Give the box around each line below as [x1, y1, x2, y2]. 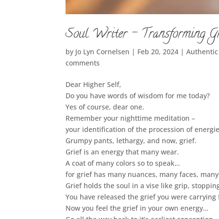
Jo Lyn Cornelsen [75, 47, 130, 57]
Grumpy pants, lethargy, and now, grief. [66, 136, 197, 146]
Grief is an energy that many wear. [66, 147, 179, 157]
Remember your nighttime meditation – [66, 113, 196, 123]
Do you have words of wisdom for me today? [66, 91, 210, 101]
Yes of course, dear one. [66, 102, 145, 112]
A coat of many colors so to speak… [66, 158, 180, 168]
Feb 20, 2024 [137, 47, 179, 57]
